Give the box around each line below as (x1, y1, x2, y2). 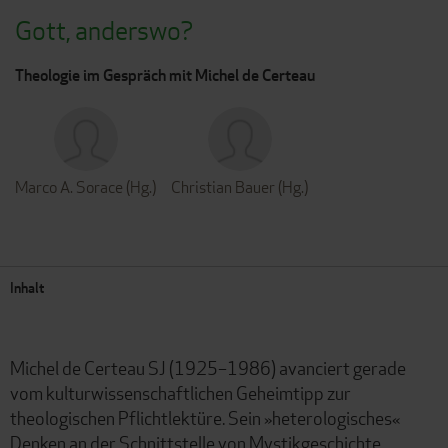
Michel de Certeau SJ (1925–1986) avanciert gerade (10, 355, 406, 380)
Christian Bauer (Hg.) (171, 176, 308, 198)
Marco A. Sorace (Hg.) (15, 176, 156, 198)
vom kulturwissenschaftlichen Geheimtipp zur (10, 380, 351, 405)
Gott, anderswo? (15, 12, 193, 48)
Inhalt (10, 277, 44, 297)
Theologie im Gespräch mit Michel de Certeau (15, 64, 315, 86)
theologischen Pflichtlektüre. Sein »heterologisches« (10, 405, 400, 430)
